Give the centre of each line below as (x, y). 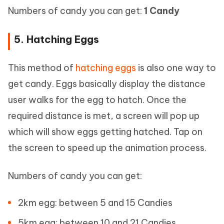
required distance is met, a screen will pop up (104, 116)
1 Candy (162, 11)
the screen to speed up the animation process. (107, 148)
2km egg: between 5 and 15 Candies (95, 203)
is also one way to (176, 68)
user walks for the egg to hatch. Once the (97, 100)
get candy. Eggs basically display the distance (107, 84)
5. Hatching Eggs (56, 39)
